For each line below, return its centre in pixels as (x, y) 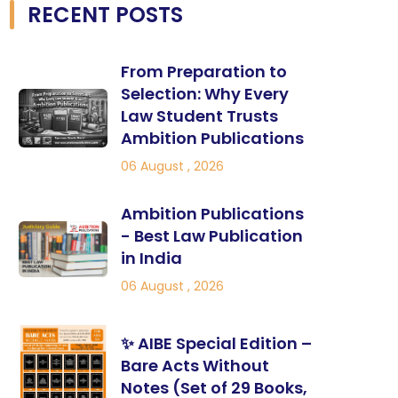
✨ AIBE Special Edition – (216, 344)
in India (151, 258)
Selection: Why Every (205, 94)
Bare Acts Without (195, 366)
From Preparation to (204, 72)
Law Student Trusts (199, 116)
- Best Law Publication (212, 236)
